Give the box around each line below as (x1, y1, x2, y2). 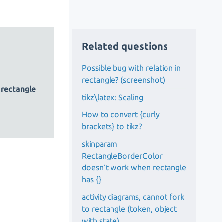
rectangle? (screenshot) (82, 75, 166, 84)
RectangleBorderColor (82, 151, 163, 160)
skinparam (82, 139, 117, 148)
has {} (82, 174, 102, 184)
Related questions (82, 40, 168, 52)
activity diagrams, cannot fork (82, 192, 185, 201)
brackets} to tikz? (82, 121, 142, 131)
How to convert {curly (82, 110, 160, 119)
